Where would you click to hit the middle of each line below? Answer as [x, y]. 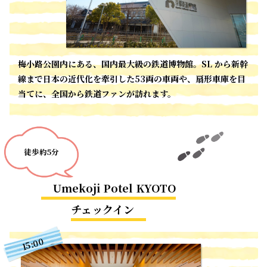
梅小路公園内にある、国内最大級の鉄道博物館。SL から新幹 [133, 69]
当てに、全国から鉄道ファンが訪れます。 [97, 99]
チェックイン [103, 215]
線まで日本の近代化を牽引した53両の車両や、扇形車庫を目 [132, 84]
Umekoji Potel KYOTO [115, 194]
